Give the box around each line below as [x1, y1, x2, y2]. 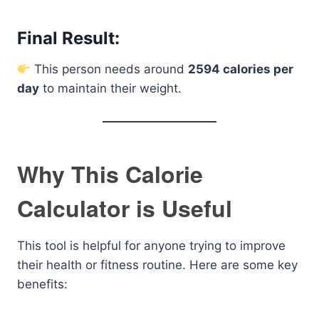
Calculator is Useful [17, 192, 232, 224]
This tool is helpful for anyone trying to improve [17, 239, 286, 253]
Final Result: [17, 28, 120, 48]
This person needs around [31, 62, 189, 76]
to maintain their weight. [39, 81, 182, 95]
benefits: [17, 277, 68, 291]
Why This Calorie [17, 157, 203, 190]
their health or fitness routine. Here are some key [17, 258, 298, 272]
